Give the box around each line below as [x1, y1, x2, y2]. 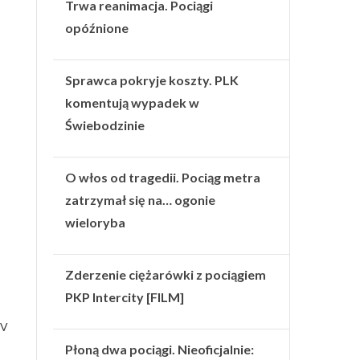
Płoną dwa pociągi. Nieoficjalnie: [65, 341, 255, 357]
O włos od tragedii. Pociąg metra [65, 169, 261, 185]
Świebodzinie [65, 117, 145, 133]
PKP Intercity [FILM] [65, 288, 185, 305]
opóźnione [65, 19, 129, 35]
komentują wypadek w [65, 94, 200, 110]
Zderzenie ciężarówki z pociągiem [65, 266, 267, 282]
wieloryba [65, 214, 126, 230]
